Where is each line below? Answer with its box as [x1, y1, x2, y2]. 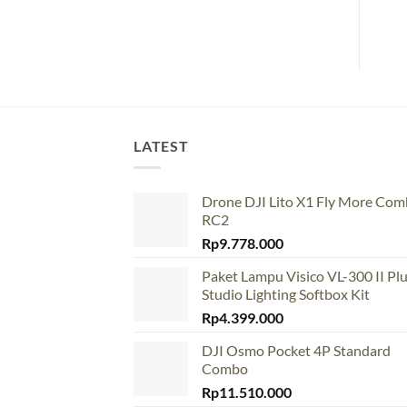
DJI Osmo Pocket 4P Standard [202, 342, 391, 360]
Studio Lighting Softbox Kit [202, 285, 370, 303]
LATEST [134, 136, 189, 154]
